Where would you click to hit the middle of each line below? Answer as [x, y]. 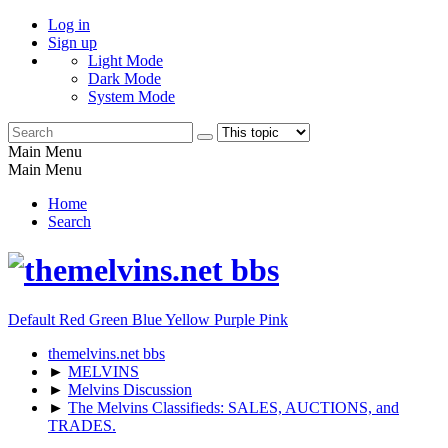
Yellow [189, 319]
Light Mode [125, 60]
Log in [69, 24]
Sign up [72, 42]
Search [69, 221]
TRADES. [82, 425]
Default [33, 319]
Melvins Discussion [130, 389]
